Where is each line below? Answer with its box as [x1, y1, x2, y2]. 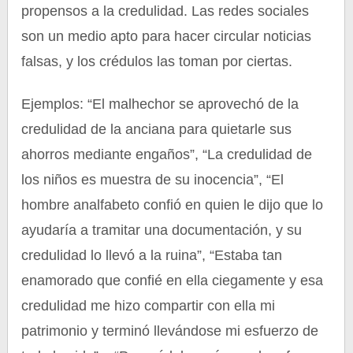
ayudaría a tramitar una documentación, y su [21, 222, 303, 238]
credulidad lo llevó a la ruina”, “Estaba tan [21, 247, 283, 263]
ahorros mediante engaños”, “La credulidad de [21, 147, 313, 162]
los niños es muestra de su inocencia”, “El [21, 172, 284, 188]
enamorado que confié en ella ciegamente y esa [21, 273, 324, 288]
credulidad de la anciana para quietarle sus [21, 121, 292, 137]
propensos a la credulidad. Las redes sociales [21, 3, 310, 19]
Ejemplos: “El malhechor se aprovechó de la [21, 96, 299, 112]
